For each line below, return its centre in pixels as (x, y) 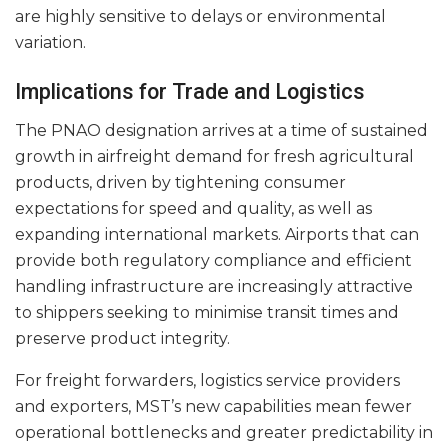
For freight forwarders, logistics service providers (207, 381)
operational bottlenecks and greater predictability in (224, 433)
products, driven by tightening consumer (180, 183)
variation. (50, 42)
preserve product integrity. (122, 339)
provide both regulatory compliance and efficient (213, 261)
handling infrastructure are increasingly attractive (214, 287)
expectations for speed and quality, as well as (193, 209)
